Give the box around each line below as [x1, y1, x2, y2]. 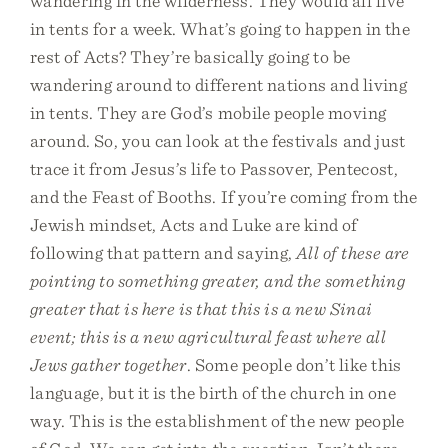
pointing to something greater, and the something [30, 270, 405, 291]
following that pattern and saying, [30, 242, 297, 263]
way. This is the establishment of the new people [30, 410, 405, 431]
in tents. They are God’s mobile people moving [30, 102, 387, 123]
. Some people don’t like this [186, 354, 402, 375]
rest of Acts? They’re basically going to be [30, 46, 351, 67]
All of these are [296, 242, 410, 263]
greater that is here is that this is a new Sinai [30, 298, 373, 319]
